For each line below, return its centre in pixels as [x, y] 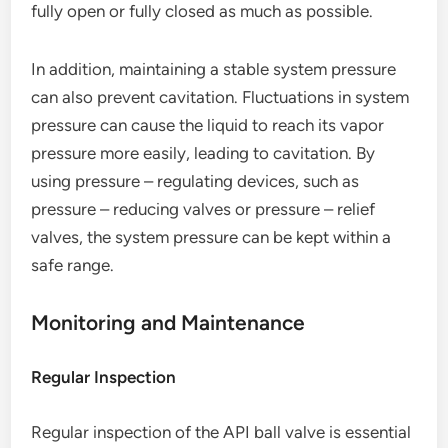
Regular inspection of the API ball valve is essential [221, 432]
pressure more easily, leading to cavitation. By [203, 153]
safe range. [73, 265]
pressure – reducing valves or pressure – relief [203, 209]
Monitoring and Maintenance [168, 322]
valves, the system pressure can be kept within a [211, 237]
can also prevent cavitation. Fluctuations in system [220, 97]
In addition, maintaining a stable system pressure [214, 69]
